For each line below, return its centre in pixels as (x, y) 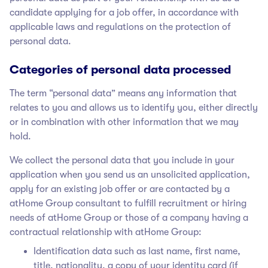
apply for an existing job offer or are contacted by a (120, 189)
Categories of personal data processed (120, 69)
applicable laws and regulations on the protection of (120, 27)
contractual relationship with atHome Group (104, 232)
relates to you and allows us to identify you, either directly (134, 107)
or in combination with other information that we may (124, 122)
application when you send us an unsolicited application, (130, 174)
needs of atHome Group (60, 217)
